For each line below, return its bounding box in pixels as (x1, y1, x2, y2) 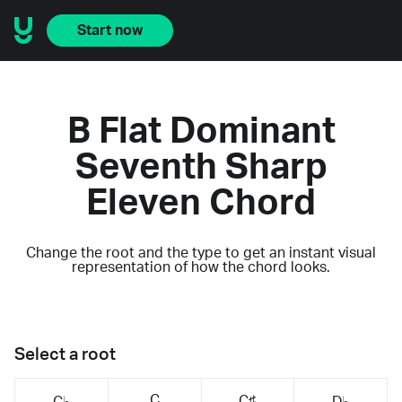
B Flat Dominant (66, 113, 336, 150)
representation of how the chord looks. (72, 259, 330, 275)
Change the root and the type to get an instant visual (26, 245, 376, 260)
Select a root (14, 345, 116, 363)
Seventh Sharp (74, 149, 328, 186)
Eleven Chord (86, 185, 316, 222)
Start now (77, 23, 143, 38)
